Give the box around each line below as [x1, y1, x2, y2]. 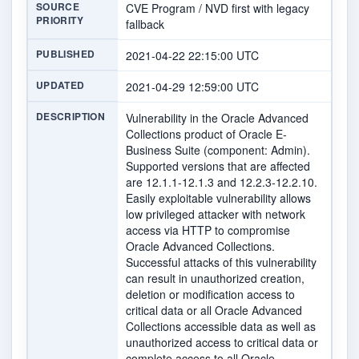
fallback [126, 16, 164, 33]
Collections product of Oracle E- [126, 126, 287, 143]
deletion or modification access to [126, 286, 295, 303]
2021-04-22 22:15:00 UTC [126, 47, 259, 64]
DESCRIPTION [36, 109, 105, 124]
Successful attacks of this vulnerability [126, 254, 317, 271]
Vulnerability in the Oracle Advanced [126, 110, 309, 127]
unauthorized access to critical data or [126, 334, 318, 351]
